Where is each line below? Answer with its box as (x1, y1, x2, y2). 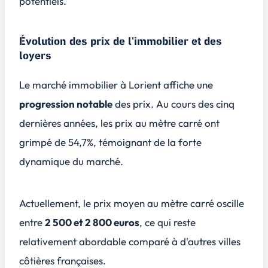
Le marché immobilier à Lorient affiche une (19, 78, 213, 92)
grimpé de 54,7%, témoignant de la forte (19, 136, 202, 149)
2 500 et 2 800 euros (45, 215, 139, 229)
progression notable (19, 98, 112, 111)
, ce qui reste (139, 215, 196, 229)
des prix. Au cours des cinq (112, 98, 234, 111)
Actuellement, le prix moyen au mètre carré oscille (19, 196, 244, 209)
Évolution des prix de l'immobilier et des (19, 34, 222, 50)
